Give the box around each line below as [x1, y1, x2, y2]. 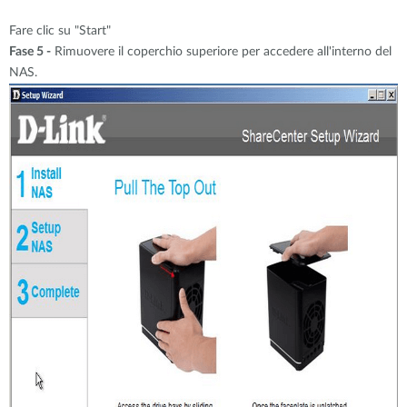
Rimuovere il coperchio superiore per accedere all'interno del [51, 45, 392, 58]
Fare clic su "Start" [9, 25, 111, 37]
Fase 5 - [9, 45, 51, 58]
